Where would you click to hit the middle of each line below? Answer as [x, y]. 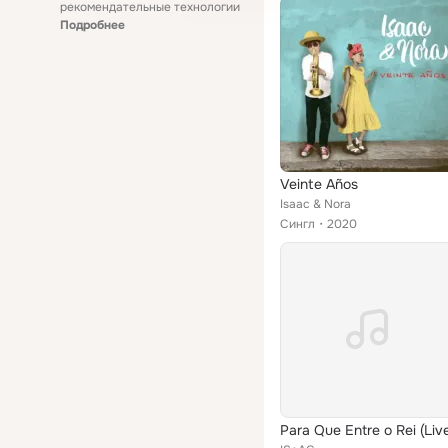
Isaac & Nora [315, 204]
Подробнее [92, 25]
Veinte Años [319, 184]
